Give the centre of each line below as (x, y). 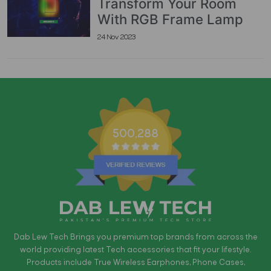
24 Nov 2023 (117, 38)
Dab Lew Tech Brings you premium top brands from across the (135, 238)
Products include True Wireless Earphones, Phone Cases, (135, 263)
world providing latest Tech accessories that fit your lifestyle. (135, 250)
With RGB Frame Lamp (171, 19)
